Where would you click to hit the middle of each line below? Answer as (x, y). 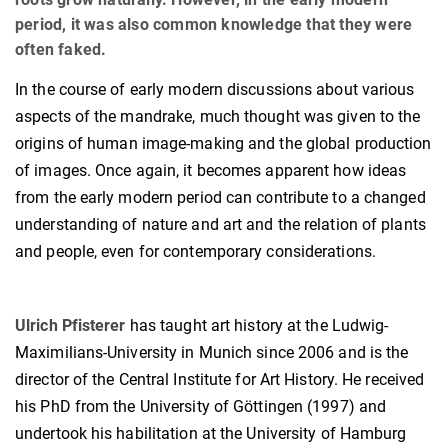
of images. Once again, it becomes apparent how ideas (211, 171)
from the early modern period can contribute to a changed (220, 198)
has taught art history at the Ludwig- (257, 326)
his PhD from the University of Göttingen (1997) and (201, 407)
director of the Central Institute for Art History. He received (220, 380)
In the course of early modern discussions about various (215, 90)
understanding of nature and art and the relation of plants (220, 225)
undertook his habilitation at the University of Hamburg (211, 434)
